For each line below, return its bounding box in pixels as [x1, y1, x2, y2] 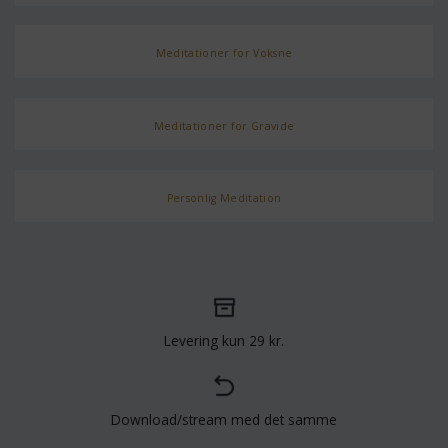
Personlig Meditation [166, 190, 282, 205]
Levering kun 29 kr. [164, 330, 284, 350]
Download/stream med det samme [111, 409, 337, 429]
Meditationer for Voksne [155, 46, 293, 61]
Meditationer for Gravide [153, 118, 295, 133]
